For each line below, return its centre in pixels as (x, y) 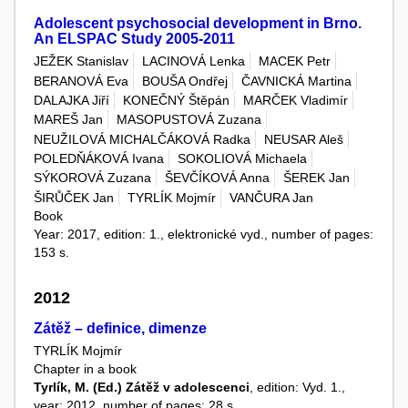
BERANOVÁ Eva (81, 81)
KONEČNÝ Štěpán (176, 101)
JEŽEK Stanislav (81, 61)
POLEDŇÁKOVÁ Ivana (99, 158)
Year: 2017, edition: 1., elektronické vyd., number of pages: (204, 234)
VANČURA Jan (271, 197)
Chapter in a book (85, 369)
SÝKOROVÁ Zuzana (92, 178)
